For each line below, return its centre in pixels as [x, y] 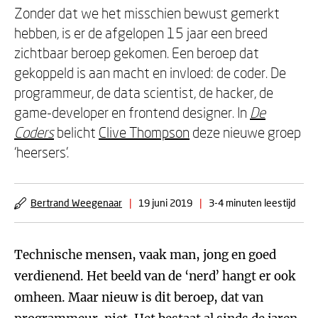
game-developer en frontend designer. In [132, 112]
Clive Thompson [144, 132]
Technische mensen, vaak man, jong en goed [145, 255]
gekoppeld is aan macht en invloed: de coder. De [150, 72]
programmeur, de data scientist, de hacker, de [144, 92]
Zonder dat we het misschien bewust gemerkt [147, 13]
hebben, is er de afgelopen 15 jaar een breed [141, 33]
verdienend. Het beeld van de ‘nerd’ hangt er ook [155, 276]
